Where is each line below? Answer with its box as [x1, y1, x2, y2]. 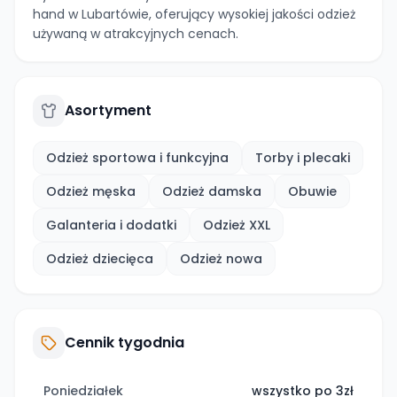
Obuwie [288, 183, 337, 200]
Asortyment [65, 100, 152, 121]
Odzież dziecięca [46, 250, 153, 268]
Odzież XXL [203, 216, 270, 234]
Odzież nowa [180, 250, 262, 268]
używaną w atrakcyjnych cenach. [33, 25, 238, 43]
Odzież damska [162, 183, 261, 200]
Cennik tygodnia [65, 332, 184, 353]
